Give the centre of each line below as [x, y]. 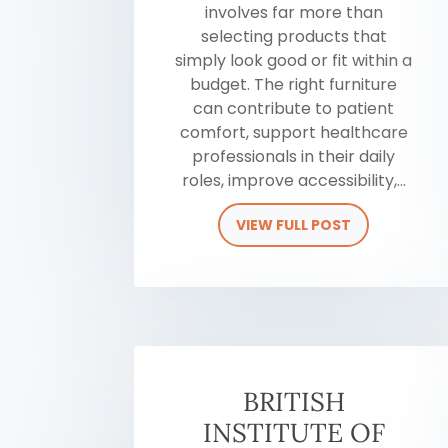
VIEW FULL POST [294, 224]
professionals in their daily [294, 156]
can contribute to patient [294, 108]
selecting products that [293, 36]
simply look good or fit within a [294, 60]
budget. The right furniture [294, 84]
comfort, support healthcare [293, 132]
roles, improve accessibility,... [293, 180]
